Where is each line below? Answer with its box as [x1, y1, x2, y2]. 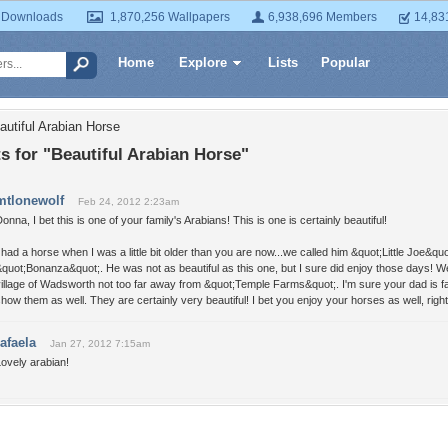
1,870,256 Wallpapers [110, 10, 230, 24]
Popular [321, 55, 370, 70]
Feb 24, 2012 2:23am [78, 196, 179, 207]
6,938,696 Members [268, 10, 377, 24]
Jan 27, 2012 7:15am [50, 338, 150, 349]
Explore [179, 55, 227, 70]
